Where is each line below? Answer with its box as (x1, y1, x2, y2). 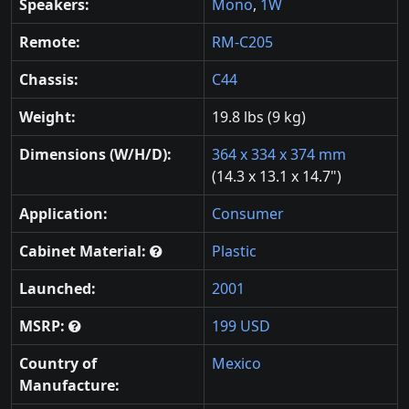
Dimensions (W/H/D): (19, 144, 172, 165)
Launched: (19, 278, 96, 299)
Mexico (212, 353, 261, 374)
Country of (19, 353, 97, 374)
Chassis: (19, 69, 79, 90)
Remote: (19, 32, 80, 53)
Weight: (19, 107, 76, 128)
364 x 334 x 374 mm (212, 144, 346, 165)
